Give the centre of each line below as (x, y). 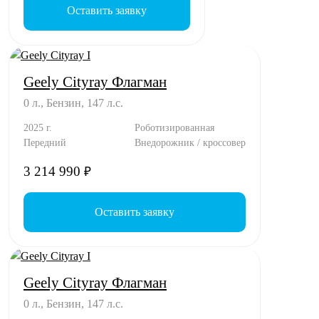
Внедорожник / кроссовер (190, 142)
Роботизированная (174, 127)
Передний (45, 142)
